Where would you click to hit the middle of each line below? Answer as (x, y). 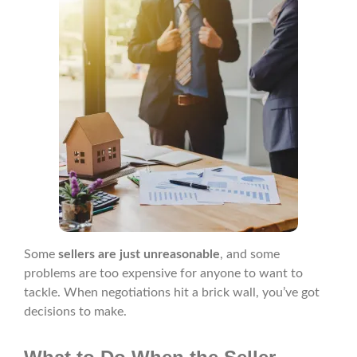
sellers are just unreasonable (137, 255)
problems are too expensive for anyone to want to (163, 274)
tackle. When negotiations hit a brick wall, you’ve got (172, 293)
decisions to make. (75, 312)
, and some (250, 255)
